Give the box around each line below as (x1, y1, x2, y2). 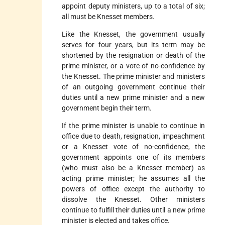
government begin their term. (62, 103, 152, 112)
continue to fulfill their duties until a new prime (62, 205, 205, 214)
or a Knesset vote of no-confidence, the (62, 142, 205, 151)
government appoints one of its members (62, 153, 205, 161)
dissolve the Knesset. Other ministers (62, 195, 205, 203)
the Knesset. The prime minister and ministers (62, 72, 205, 80)
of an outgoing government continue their (62, 82, 205, 91)
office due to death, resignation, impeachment (62, 132, 205, 140)
